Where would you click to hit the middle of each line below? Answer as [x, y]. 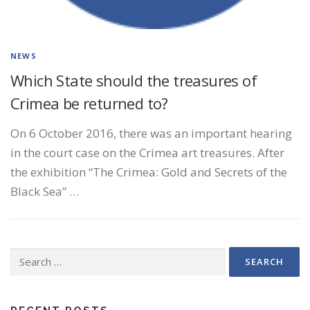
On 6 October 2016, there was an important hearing [151, 134]
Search [24, 254]
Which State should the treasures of [134, 81]
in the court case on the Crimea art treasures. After [147, 153]
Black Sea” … [45, 192]
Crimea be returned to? [89, 103]
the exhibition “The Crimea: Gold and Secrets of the [149, 172]
